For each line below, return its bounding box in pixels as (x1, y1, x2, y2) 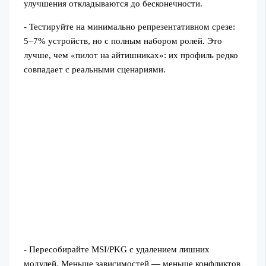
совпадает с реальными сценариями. (23, 64, 166, 74)
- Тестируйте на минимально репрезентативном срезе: (23, 21, 235, 31)
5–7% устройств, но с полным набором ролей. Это (23, 36, 222, 46)
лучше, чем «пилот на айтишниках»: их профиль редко (23, 50, 238, 60)
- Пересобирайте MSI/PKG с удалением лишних (23, 244, 210, 254)
